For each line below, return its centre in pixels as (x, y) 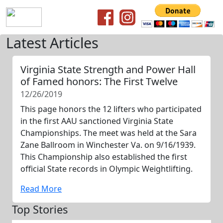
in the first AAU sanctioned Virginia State (97, 121)
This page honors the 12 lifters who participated (111, 109)
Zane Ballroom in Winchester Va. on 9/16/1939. (108, 145)
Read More (41, 189)
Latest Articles (52, 43)
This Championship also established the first (104, 157)
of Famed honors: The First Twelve (99, 81)
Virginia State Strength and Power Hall (108, 69)
